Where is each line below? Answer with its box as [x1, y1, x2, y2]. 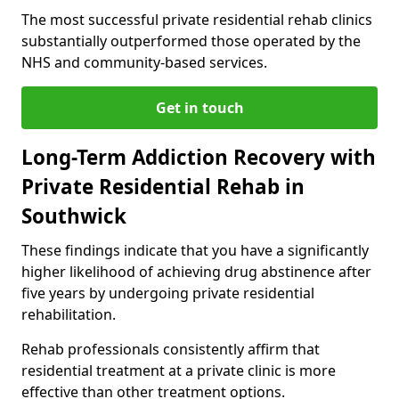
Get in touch [155, 97, 244, 118]
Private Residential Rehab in [21, 172, 305, 200]
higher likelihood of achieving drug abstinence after [21, 261, 371, 281]
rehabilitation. [21, 304, 116, 324]
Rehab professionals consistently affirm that [21, 338, 320, 359]
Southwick [21, 201, 126, 230]
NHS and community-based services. [21, 52, 267, 72]
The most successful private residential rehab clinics [21, 9, 372, 29]
